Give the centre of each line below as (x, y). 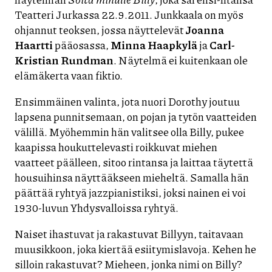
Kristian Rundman (64, 60)
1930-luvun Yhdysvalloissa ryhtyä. (97, 207)
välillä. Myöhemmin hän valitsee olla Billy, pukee (129, 131)
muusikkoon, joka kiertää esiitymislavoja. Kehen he (135, 249)
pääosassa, (82, 45)
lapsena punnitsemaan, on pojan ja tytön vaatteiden (136, 116)
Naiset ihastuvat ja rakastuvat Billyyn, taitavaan (129, 233)
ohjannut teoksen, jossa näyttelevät (100, 29)
